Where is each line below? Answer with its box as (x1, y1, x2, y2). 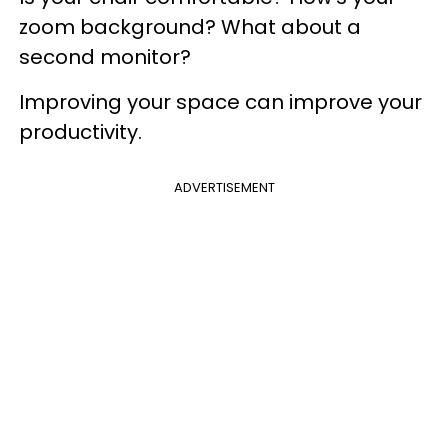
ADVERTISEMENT (173, 177, 275, 197)
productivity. (19, 117, 142, 146)
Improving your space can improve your (19, 87, 422, 116)
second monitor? (19, 42, 191, 71)
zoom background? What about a (19, 12, 361, 41)
